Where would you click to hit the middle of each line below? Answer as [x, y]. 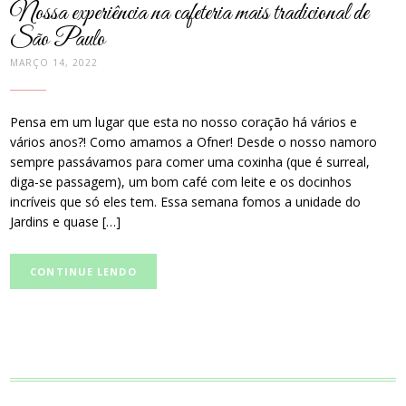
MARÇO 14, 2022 [54, 63]
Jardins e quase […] [66, 221]
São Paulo [58, 40]
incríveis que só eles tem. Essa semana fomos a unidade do [186, 201]
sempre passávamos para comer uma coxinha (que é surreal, [190, 161]
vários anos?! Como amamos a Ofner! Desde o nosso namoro [194, 141]
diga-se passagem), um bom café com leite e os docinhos [181, 181]
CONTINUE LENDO [83, 272]
